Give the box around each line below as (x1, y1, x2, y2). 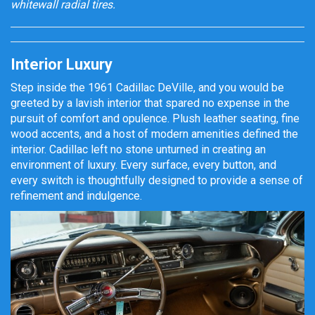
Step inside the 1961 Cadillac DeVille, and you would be (11, 81, 284, 94)
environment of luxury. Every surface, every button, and (11, 158, 276, 172)
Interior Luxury (11, 56, 112, 73)
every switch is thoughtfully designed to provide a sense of (11, 174, 303, 187)
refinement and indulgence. (11, 189, 142, 202)
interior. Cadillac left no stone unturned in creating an (11, 143, 266, 156)
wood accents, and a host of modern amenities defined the (11, 127, 298, 141)
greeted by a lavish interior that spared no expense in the (11, 96, 290, 110)
